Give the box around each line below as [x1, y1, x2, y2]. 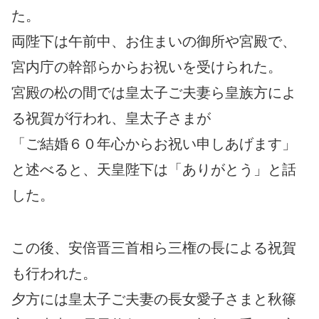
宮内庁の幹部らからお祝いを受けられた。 [11, 58, 282, 75]
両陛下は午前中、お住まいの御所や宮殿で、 [11, 33, 296, 49]
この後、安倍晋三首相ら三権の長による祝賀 [11, 239, 296, 256]
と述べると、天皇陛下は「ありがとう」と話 [11, 161, 296, 177]
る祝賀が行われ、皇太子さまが [11, 110, 211, 126]
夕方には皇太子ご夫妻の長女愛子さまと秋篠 [11, 291, 296, 307]
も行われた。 [11, 265, 97, 281]
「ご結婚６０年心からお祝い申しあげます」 [11, 135, 296, 152]
